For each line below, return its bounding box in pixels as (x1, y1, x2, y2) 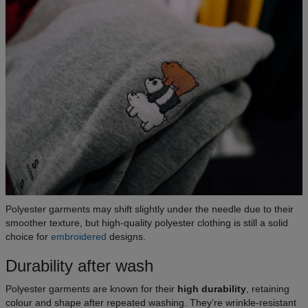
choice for (5, 231, 51, 243)
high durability (177, 283, 246, 295)
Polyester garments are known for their (5, 283, 177, 295)
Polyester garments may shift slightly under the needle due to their (5, 203, 294, 215)
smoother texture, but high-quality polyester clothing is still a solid (5, 217, 288, 229)
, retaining (246, 283, 289, 295)
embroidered (51, 231, 107, 243)
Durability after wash (5, 256, 153, 276)
